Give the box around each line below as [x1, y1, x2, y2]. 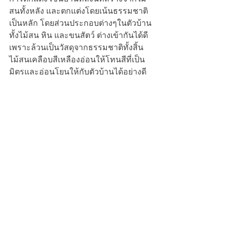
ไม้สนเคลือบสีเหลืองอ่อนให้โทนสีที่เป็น [9, 55, 145, 64]
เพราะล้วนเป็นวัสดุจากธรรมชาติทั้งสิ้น [9, 43, 145, 52]
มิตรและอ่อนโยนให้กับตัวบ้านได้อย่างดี [9, 67, 146, 76]
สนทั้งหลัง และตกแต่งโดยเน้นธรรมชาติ [9, 6, 148, 15]
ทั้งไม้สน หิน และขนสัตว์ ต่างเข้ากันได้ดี [9, 30, 148, 40]
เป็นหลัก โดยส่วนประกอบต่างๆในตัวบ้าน [9, 18, 152, 27]
